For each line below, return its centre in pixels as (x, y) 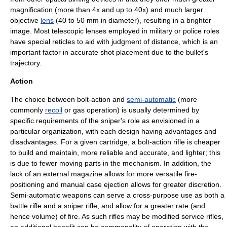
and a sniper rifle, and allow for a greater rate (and (123, 206)
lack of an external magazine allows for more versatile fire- (104, 174)
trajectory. (26, 63)
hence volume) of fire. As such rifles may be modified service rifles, (117, 216)
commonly (28, 110)
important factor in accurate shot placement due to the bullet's (109, 52)
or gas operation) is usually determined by (131, 110)
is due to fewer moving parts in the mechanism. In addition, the (111, 163)
